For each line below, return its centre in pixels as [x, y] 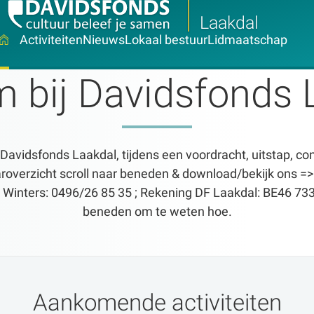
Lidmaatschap [247, 40]
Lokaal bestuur [166, 40]
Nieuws [103, 40]
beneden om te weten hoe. [157, 211]
